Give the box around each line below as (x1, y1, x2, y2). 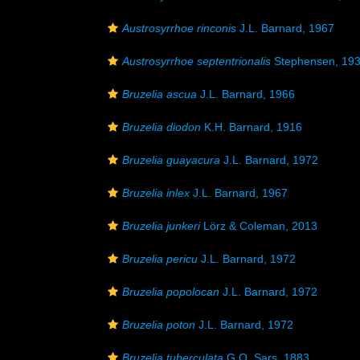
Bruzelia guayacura (122, 153, 220, 166)
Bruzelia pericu (122, 252, 198, 265)
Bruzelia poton (122, 318, 195, 331)
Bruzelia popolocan (122, 285, 219, 298)
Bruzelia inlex (122, 186, 190, 199)
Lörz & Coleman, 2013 (200, 219, 317, 232)
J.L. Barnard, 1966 (197, 88, 295, 100)
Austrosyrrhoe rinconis (122, 22, 236, 35)
